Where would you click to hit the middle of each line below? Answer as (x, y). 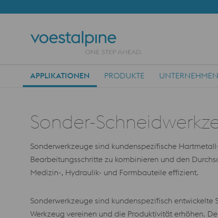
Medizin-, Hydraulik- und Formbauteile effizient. (114, 172)
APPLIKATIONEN (60, 75)
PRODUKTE (124, 75)
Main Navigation (60, 82)
